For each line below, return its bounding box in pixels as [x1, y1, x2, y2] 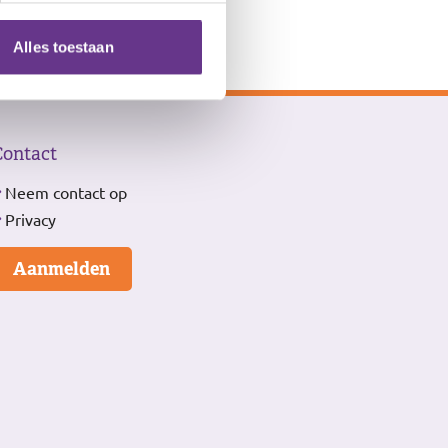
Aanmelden [13, 257, 110, 281]
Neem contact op [5, 182, 127, 203]
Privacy [5, 209, 56, 230]
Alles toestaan [13, 38, 114, 56]
